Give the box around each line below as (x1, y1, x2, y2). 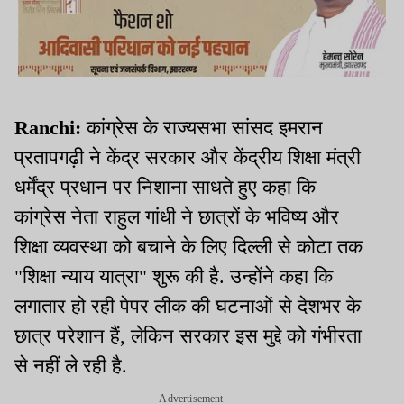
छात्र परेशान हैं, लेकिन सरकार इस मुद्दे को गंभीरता (14, 325, 362, 348)
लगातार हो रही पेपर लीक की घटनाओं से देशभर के (14, 295, 361, 318)
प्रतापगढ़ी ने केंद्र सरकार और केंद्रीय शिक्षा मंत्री (14, 146, 361, 170)
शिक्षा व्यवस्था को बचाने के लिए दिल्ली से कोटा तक (14, 235, 363, 259)
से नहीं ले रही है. (14, 354, 127, 378)
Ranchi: (14, 116, 81, 140)
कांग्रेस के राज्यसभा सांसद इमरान (81, 116, 323, 140)
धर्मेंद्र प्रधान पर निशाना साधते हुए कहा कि (14, 176, 316, 199)
